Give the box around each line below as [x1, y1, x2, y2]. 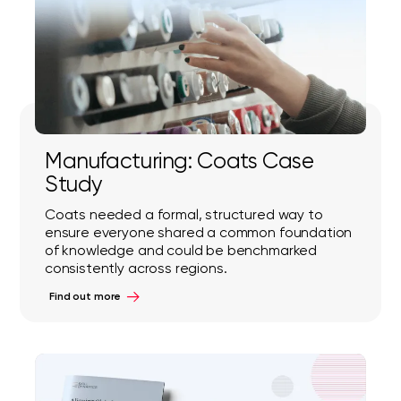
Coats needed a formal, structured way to [44, 206, 323, 223]
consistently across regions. [44, 260, 227, 277]
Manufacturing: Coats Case [44, 148, 314, 175]
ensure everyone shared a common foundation [44, 224, 353, 241]
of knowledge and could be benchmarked [44, 242, 318, 259]
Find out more [48, 290, 122, 303]
